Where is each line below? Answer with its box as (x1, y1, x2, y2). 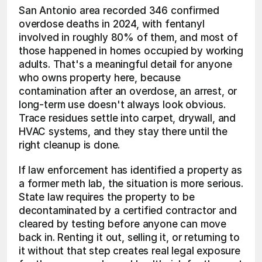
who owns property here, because (19, 72, 181, 84)
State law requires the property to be (19, 191, 195, 203)
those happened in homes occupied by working (19, 45, 243, 57)
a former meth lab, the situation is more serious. (19, 178, 243, 189)
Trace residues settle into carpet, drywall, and (19, 112, 236, 124)
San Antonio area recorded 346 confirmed (19, 5, 219, 16)
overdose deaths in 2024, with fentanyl (19, 18, 205, 30)
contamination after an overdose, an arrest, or (19, 85, 237, 97)
